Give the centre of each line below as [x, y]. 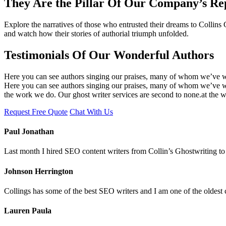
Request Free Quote [36, 111]
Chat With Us [91, 111]
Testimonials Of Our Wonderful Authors [109, 55]
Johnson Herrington [39, 171]
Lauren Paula [28, 211]
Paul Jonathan [29, 132]
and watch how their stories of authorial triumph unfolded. [96, 34]
